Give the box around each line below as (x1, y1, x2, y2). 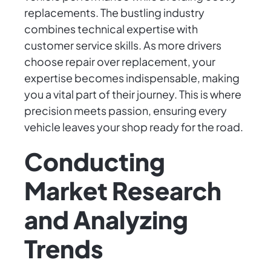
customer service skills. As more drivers (24, 38, 221, 53)
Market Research (24, 175, 221, 206)
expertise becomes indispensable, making (24, 71, 240, 85)
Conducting (24, 146, 165, 177)
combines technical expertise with (24, 22, 198, 36)
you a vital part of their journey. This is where (24, 87, 241, 102)
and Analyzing (24, 204, 188, 235)
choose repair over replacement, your (24, 54, 215, 69)
